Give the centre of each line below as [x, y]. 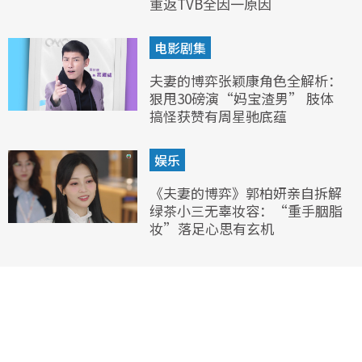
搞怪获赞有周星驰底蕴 [218, 116]
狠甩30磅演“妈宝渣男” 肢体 [241, 99]
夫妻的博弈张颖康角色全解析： [245, 81]
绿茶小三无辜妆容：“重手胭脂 [246, 211]
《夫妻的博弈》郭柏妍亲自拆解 [245, 193]
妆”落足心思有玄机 [211, 229]
